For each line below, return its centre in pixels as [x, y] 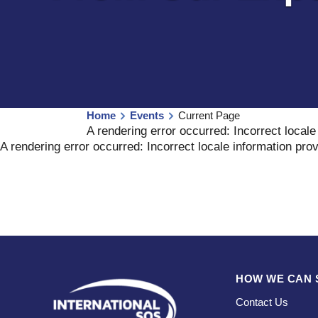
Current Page [209, 115]
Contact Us [262, 302]
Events [147, 115]
